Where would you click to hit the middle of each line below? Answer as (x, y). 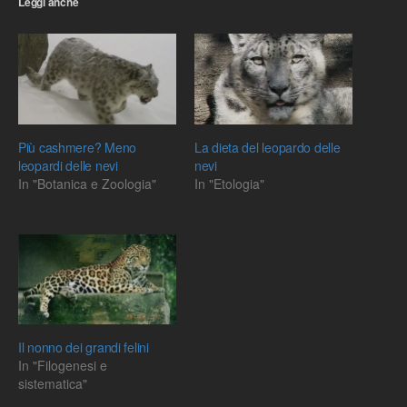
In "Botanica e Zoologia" (87, 183)
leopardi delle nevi (68, 165)
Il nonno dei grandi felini (84, 347)
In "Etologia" (229, 183)
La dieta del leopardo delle (268, 147)
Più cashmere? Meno (77, 147)
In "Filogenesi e (63, 366)
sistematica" (53, 384)
